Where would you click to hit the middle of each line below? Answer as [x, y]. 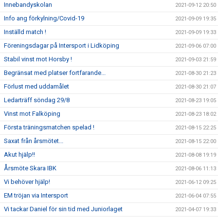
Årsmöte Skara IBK [30, 168]
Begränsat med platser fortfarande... [55, 73]
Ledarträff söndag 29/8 [37, 100]
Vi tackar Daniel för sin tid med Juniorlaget [63, 209]
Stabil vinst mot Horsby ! [38, 59]
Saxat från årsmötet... [34, 141]
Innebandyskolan [28, 5]
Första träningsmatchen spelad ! [49, 127]
